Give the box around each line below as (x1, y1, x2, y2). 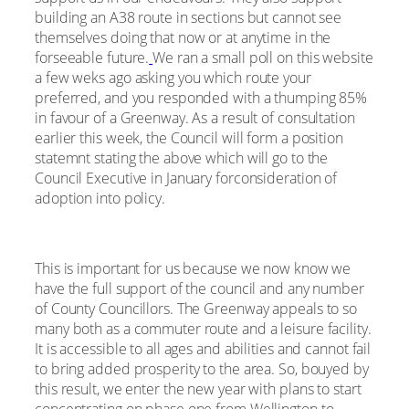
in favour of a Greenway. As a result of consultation (35, 108, 355, 129)
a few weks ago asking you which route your (35, 68, 311, 89)
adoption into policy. (35, 188, 169, 209)
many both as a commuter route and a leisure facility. (35, 318, 372, 339)
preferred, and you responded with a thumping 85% (35, 88, 368, 109)
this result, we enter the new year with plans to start (35, 378, 362, 399)
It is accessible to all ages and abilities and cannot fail (35, 338, 372, 359)
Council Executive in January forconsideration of (35, 168, 338, 189)
